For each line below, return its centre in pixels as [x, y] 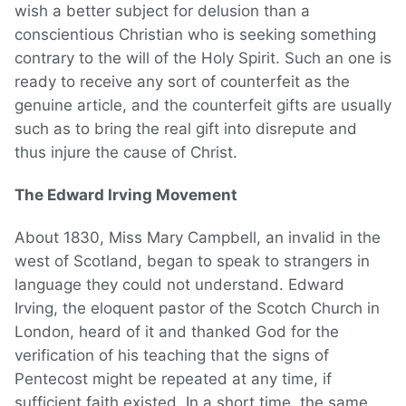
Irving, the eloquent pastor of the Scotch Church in [197, 309]
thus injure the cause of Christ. [126, 153]
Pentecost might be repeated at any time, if [173, 379]
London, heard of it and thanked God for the [177, 332]
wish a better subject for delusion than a [162, 11]
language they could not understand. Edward [179, 285]
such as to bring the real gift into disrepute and [186, 129]
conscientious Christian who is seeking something [195, 35]
